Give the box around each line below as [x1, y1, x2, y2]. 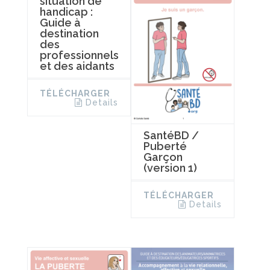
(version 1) [143, 161, 197, 174]
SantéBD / [143, 128, 199, 142]
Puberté [143, 139, 187, 152]
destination [40, 27, 99, 40]
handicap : [40, 5, 93, 18]
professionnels [40, 48, 119, 61]
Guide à [40, 16, 81, 29]
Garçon [143, 150, 183, 163]
